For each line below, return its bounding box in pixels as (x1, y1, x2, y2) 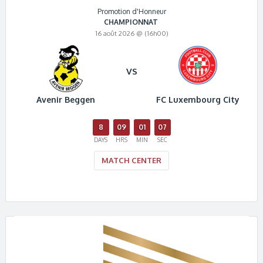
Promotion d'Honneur (97, 6, 166, 16)
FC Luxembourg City (156, 95, 240, 105)
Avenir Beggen (36, 95, 96, 105)
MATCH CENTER (102, 156, 162, 166)
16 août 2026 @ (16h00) (95, 29, 168, 38)
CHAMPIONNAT (103, 17, 160, 26)
